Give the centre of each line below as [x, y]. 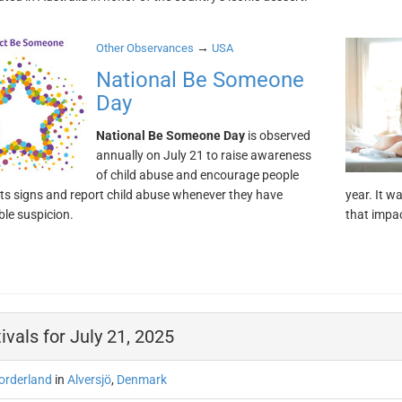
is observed [277, 135]
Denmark [141, 380]
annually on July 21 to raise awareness [203, 155]
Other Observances [144, 48]
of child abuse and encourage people [197, 175]
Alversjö [89, 380]
